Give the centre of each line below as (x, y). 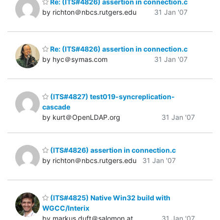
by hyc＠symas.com (75, 59)
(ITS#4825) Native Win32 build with (110, 197)
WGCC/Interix (66, 208)
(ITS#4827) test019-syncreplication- (112, 96)
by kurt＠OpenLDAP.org (81, 117)
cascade (56, 107)
